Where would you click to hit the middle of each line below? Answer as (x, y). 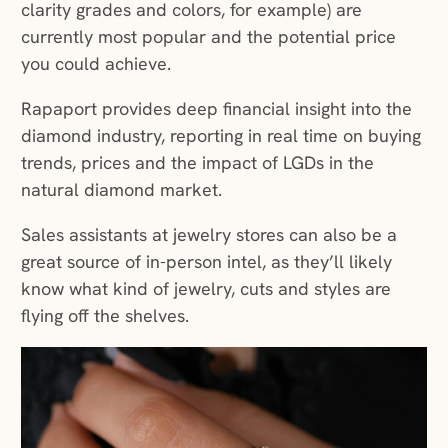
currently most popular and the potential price (208, 37)
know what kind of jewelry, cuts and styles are (205, 289)
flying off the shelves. (107, 316)
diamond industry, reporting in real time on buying (220, 136)
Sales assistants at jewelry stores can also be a (208, 235)
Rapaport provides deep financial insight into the (216, 109)
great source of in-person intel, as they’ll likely (206, 262)
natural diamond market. (123, 190)
